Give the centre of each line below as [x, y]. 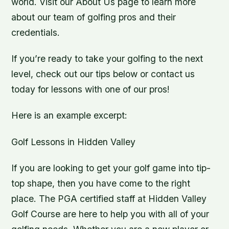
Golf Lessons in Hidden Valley [74, 142]
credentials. [36, 33]
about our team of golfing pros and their [94, 17]
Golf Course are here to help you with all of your [110, 214]
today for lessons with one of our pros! [91, 89]
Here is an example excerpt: [70, 116]
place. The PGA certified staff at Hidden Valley [109, 198]
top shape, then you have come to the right [101, 183]
